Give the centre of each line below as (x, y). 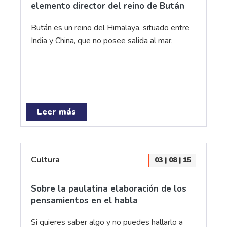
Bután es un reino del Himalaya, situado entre (110, 28)
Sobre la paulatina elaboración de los (109, 189)
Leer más (56, 112)
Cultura (45, 160)
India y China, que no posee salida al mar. (102, 41)
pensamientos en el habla (84, 200)
